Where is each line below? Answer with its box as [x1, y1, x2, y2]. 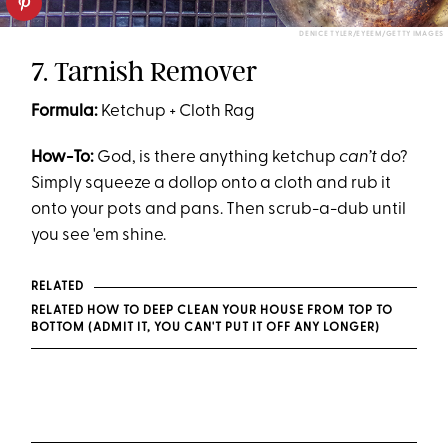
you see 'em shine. [31, 227, 167, 245]
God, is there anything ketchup [97, 149, 340, 167]
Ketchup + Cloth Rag [98, 103, 256, 121]
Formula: [31, 103, 99, 121]
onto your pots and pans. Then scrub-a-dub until [31, 201, 407, 219]
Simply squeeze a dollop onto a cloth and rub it [31, 175, 392, 193]
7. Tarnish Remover [31, 55, 258, 89]
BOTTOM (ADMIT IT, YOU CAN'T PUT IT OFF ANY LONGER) [31, 322, 381, 335]
